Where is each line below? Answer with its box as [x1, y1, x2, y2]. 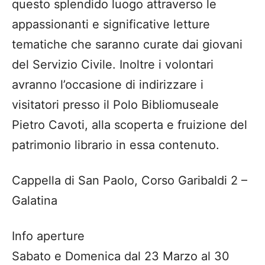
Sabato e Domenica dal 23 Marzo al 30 [12, 248, 230, 263]
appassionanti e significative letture [12, 17, 210, 31]
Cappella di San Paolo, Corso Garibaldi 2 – [12, 173, 247, 188]
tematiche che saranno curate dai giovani [12, 37, 243, 51]
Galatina [12, 193, 57, 208]
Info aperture [12, 228, 85, 243]
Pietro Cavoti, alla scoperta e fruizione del [12, 117, 247, 132]
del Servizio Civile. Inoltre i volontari [12, 57, 214, 72]
